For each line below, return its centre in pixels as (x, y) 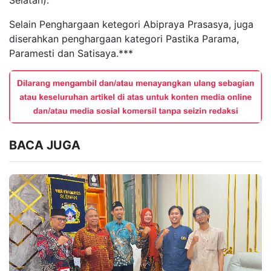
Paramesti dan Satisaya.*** (71, 54)
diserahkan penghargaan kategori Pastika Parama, (124, 39)
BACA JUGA (45, 145)
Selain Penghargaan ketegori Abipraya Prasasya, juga (131, 24)
